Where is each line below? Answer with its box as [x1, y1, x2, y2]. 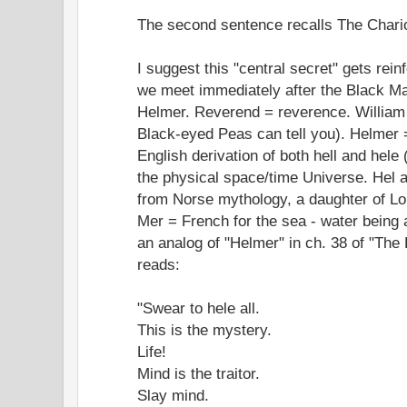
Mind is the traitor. [137, 363, 260, 382]
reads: [137, 254, 180, 273]
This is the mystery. [137, 320, 272, 339]
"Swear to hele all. [137, 298, 260, 317]
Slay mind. [137, 385, 209, 404]
